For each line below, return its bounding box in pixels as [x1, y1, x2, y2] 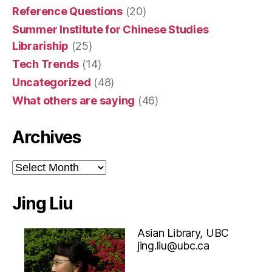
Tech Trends [12, 57, 80, 70]
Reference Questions [12, 4, 123, 18]
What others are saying [12, 93, 135, 107]
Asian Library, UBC [137, 226, 229, 239]
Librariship [12, 39, 69, 52]
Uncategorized [12, 75, 91, 89]
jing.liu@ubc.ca [137, 239, 209, 252]
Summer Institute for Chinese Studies [12, 22, 209, 36]
